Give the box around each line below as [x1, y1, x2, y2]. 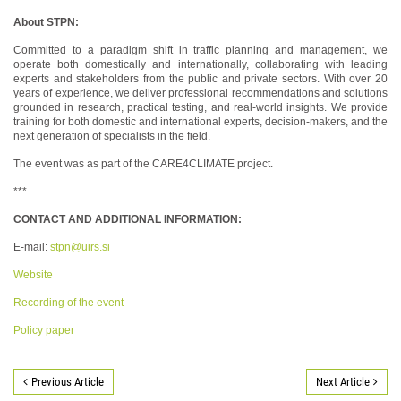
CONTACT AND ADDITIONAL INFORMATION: [13, 213, 242, 226]
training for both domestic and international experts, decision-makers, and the [13, 115, 388, 129]
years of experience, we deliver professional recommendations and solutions [13, 87, 388, 100]
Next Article [316, 375, 370, 389]
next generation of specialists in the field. [13, 130, 210, 143]
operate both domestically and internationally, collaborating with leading [13, 58, 388, 72]
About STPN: [13, 16, 98, 30]
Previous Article [31, 375, 104, 389]
